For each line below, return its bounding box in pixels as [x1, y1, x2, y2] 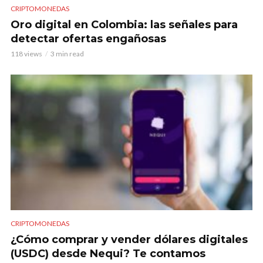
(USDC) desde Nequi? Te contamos [11, 247, 205, 260]
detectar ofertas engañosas [11, 32, 166, 45]
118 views [11, 49, 42, 58]
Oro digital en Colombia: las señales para [11, 18, 238, 31]
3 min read [50, 49, 84, 58]
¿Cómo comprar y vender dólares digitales [11, 232, 248, 246]
